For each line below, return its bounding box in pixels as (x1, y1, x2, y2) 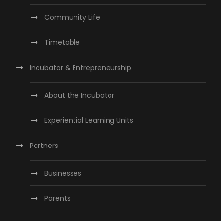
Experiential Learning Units (44, 115, 133, 126)
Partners (30, 141, 58, 151)
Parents (44, 193, 71, 204)
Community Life (44, 12, 100, 23)
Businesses (44, 168, 81, 179)
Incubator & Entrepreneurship (30, 63, 131, 73)
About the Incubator (44, 90, 114, 101)
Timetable (44, 37, 80, 48)
